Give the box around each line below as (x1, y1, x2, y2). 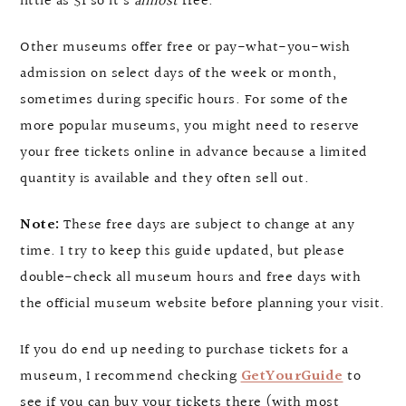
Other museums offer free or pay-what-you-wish (20, 36, 351, 60)
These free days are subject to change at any (63, 214, 354, 237)
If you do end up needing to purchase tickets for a (20, 339, 348, 362)
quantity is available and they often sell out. (20, 168, 309, 191)
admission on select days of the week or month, (20, 63, 336, 86)
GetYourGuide (240, 365, 343, 389)
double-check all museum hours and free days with (20, 266, 361, 290)
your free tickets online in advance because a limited (20, 141, 368, 165)
